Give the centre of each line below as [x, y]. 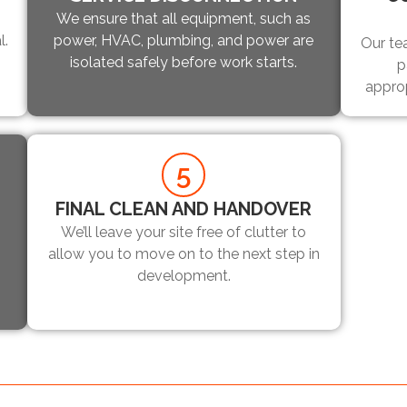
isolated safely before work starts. [184, 63]
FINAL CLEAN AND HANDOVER [184, 209]
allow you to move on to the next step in [184, 254]
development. [184, 276]
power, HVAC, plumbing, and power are [184, 41]
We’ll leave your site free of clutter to [184, 233]
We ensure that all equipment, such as [184, 19]
